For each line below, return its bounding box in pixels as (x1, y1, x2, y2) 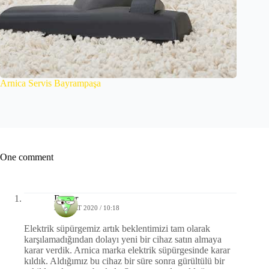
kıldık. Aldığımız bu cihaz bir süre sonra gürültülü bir (24, 255, 225, 266)
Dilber (54, 193, 78, 204)
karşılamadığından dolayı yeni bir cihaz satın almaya (24, 234, 222, 244)
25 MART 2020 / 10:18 (54, 204, 119, 211)
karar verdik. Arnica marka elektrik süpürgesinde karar (24, 244, 230, 255)
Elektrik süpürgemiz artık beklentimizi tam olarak (24, 223, 210, 234)
